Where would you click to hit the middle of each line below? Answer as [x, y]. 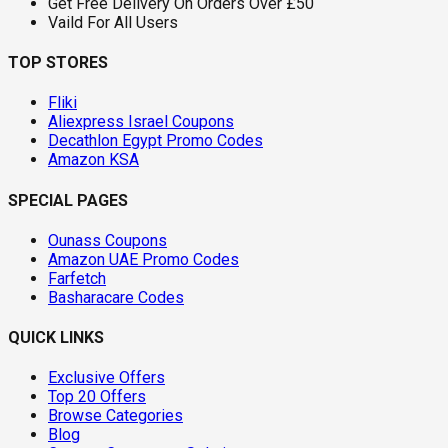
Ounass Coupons [107, 240]
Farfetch [77, 278]
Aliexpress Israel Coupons [141, 122]
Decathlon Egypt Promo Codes [155, 141]
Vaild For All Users [113, 22]
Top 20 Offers [97, 397]
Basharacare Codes [116, 297]
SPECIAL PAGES [68, 200]
